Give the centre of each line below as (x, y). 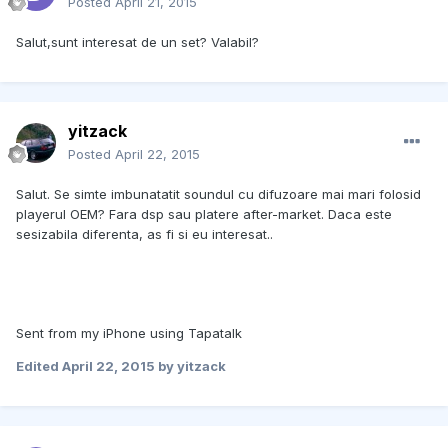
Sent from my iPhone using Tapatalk (129, 333)
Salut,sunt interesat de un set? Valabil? (137, 42)
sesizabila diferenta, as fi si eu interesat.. (144, 234)
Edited (39, 366)
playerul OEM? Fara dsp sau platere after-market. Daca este (204, 214)
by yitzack (190, 366)
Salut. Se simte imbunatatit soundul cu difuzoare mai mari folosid (218, 194)
